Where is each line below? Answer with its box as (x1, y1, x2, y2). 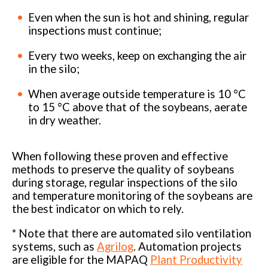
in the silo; (28, 62, 80, 75)
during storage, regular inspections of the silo (12, 176, 238, 190)
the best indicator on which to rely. (12, 202, 184, 216)
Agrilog (97, 239, 134, 253)
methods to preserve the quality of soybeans (12, 163, 235, 176)
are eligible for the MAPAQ (12, 252, 151, 266)
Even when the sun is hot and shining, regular (28, 10, 249, 24)
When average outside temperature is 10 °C (28, 87, 246, 100)
